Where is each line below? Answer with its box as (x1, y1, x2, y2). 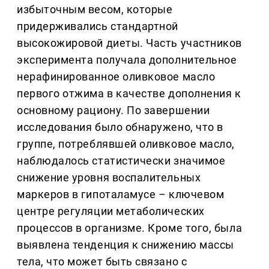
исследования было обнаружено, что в (17, 121, 223, 134)
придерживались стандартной (17, 20, 179, 33)
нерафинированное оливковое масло (17, 70, 216, 83)
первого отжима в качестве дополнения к (17, 87, 241, 100)
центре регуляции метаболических (17, 205, 205, 218)
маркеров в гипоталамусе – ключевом (17, 188, 225, 201)
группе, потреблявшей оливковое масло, (17, 138, 235, 151)
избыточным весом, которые (17, 3, 173, 16)
